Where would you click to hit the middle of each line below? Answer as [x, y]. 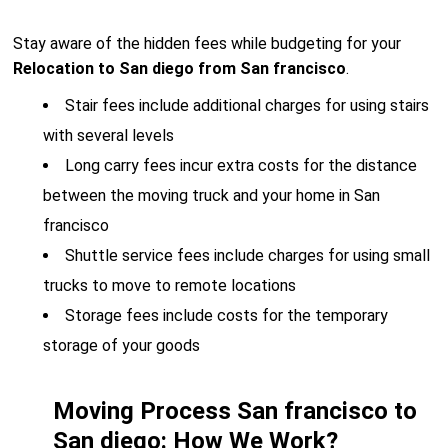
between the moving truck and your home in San [212, 195]
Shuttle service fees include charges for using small [248, 255]
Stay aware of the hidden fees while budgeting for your [207, 43]
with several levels [109, 135]
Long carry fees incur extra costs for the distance [241, 165]
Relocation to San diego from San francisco [180, 68]
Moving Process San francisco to [235, 411]
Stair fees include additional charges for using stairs [247, 105]
